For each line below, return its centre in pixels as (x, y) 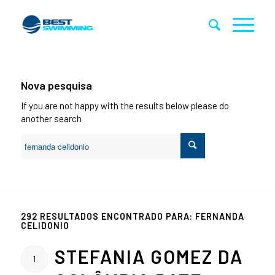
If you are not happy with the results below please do (125, 105)
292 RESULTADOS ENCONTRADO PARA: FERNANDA (132, 216)
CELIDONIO (45, 225)
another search (51, 118)
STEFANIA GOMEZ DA (149, 256)
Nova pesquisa (56, 85)
